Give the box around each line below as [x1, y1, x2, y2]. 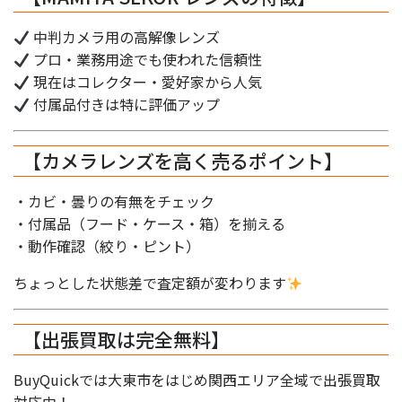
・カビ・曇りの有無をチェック [13, 190, 214, 212]
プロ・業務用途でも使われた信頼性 [30, 48, 263, 70]
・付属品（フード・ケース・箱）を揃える [13, 213, 285, 234]
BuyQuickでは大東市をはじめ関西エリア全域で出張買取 [13, 369, 380, 390]
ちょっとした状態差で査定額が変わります [13, 272, 286, 293]
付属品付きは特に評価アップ [30, 93, 221, 115]
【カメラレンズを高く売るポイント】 [22, 147, 343, 174]
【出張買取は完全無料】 [22, 326, 230, 353]
